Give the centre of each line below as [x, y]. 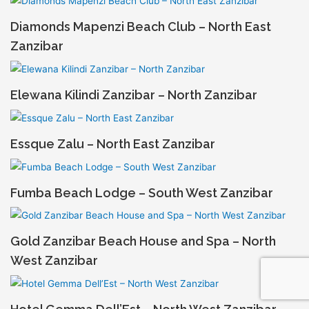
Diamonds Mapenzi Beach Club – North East [140, 27]
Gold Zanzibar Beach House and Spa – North [143, 241]
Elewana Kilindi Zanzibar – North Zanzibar [133, 95]
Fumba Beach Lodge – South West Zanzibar [141, 192]
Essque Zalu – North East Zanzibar [112, 143]
